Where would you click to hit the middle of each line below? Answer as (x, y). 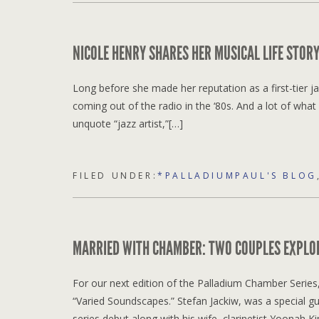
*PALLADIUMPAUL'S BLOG (237, 175)
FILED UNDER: (115, 175)
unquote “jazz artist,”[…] (128, 123)
